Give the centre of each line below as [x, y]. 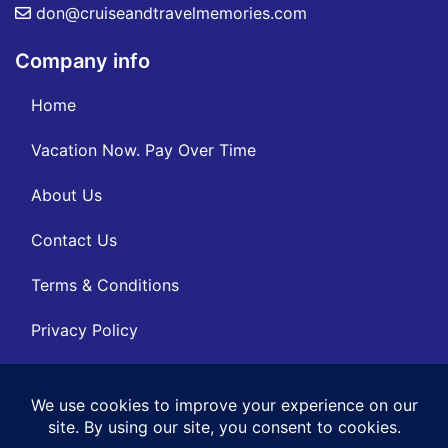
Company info [82, 60]
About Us [66, 194]
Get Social [64, 390]
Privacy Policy [84, 329]
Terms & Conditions [105, 284]
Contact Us [74, 239]
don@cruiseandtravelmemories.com [169, 12]
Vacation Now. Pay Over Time [143, 149]
